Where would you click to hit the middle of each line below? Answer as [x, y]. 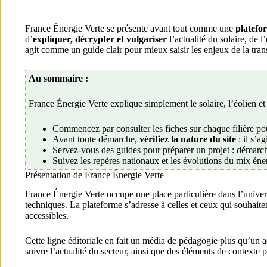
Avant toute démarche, [96, 139]
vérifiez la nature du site [188, 139]
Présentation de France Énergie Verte [94, 175]
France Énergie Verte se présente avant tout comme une [130, 28]
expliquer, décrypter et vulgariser [100, 39]
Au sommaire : [58, 78]
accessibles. [47, 216]
